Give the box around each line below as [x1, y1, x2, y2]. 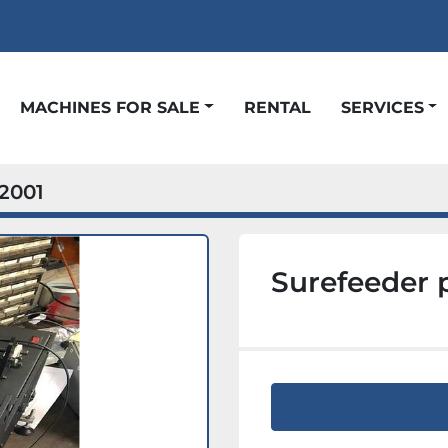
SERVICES [350, 97, 424, 117]
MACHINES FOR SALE [34, 97, 200, 117]
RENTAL [255, 97, 311, 117]
